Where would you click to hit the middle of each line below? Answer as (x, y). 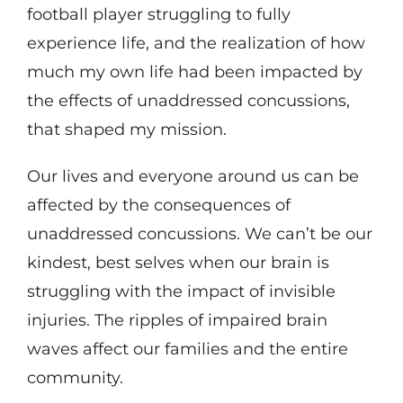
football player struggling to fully (158, 14)
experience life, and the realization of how (196, 43)
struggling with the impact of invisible (181, 291)
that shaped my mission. (126, 129)
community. (75, 377)
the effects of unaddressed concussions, (188, 100)
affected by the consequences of (158, 205)
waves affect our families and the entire (187, 349)
